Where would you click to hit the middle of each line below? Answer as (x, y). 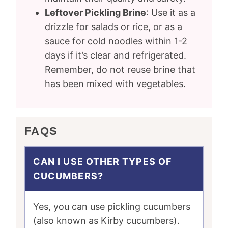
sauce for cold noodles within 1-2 (116, 41)
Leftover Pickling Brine (95, 12)
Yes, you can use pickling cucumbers (112, 206)
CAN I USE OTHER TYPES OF (103, 162)
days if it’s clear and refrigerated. (116, 55)
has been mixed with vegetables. (115, 84)
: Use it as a (171, 12)
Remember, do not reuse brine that (120, 69)
